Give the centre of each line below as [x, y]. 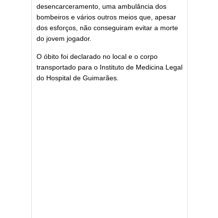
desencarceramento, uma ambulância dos [101, 6]
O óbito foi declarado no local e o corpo [97, 56]
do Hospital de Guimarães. [78, 78]
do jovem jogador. [64, 38]
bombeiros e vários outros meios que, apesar [106, 17]
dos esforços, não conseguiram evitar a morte [107, 28]
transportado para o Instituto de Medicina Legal [109, 67]
